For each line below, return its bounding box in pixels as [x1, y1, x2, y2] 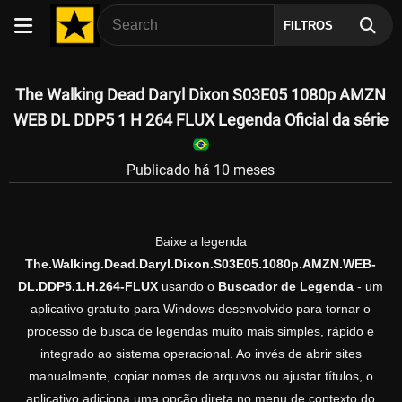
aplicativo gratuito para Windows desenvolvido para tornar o [31, 301, 371, 317]
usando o [158, 279, 218, 294]
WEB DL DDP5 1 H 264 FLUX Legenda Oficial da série [13, 110, 389, 129]
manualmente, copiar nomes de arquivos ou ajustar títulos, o [28, 369, 373, 384]
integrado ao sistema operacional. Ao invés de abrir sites [39, 346, 362, 362]
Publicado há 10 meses [127, 161, 275, 179]
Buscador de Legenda [218, 279, 354, 294]
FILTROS [284, 19, 334, 32]
